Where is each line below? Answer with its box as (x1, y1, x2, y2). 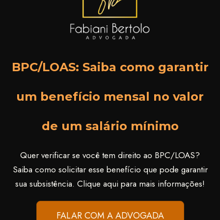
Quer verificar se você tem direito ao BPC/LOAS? (20, 149, 200, 161)
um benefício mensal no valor (16, 89, 204, 104)
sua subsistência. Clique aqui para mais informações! (15, 177, 205, 190)
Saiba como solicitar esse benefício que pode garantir (12, 163, 208, 175)
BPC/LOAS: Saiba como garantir (11, 59, 209, 74)
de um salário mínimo (41, 118, 179, 133)
